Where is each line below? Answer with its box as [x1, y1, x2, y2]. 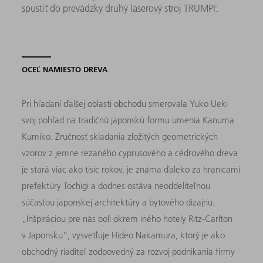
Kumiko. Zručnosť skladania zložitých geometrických [22, 130, 218, 142]
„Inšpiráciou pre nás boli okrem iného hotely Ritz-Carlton [22, 213, 233, 224]
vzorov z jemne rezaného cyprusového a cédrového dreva [22, 147, 238, 159]
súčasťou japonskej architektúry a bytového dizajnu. [22, 196, 215, 208]
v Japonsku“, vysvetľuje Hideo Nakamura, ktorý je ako [22, 229, 225, 241]
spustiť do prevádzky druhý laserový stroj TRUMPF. [22, 2, 219, 14]
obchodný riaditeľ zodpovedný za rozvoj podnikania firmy [22, 245, 235, 257]
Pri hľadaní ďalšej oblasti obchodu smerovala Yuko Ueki [22, 97, 228, 109]
